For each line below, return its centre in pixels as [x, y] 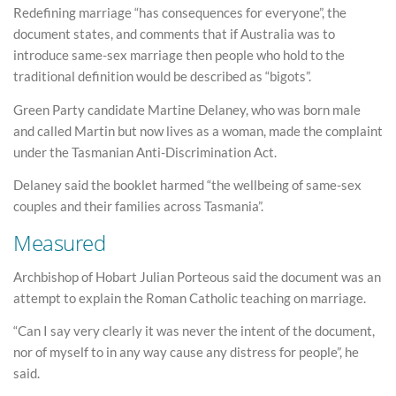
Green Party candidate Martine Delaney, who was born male [187, 109]
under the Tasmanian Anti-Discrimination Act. [145, 152]
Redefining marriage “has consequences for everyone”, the [180, 13]
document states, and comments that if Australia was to [174, 34]
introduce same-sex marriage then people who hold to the [179, 55]
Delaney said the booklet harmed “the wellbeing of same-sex [187, 185]
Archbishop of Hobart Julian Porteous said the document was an [197, 276]
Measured [60, 242]
